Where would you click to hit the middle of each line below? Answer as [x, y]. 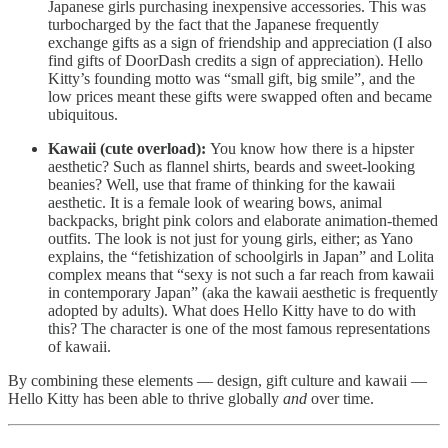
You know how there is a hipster [312, 148]
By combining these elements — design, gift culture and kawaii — [217, 380]
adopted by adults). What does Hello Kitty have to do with [232, 310]
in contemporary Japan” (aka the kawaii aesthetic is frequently [243, 292]
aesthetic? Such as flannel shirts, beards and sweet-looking [231, 166]
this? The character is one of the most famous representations [239, 328]
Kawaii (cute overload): [129, 148]
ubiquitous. [83, 114]
